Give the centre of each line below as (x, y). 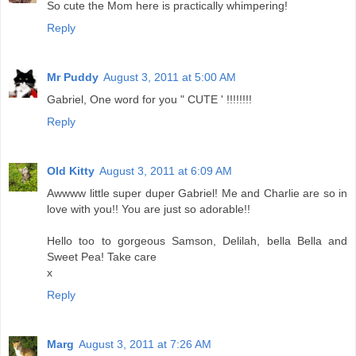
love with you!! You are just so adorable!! (149, 209)
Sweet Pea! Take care (102, 257)
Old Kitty (71, 171)
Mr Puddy (73, 77)
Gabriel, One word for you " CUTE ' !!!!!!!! (149, 100)
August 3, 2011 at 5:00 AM (170, 77)
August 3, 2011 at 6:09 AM (166, 171)
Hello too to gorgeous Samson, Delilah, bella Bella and (197, 241)
